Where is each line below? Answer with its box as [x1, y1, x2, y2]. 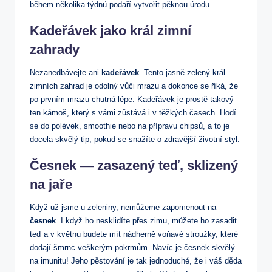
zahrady [30, 41, 80, 57]
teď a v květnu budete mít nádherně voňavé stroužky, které [30, 229, 238, 239]
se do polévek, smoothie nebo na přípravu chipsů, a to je [30, 121, 229, 131]
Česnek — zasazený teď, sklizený [30, 157, 238, 173]
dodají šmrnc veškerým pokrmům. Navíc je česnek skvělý [30, 242, 235, 252]
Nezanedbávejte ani [30, 67, 101, 77]
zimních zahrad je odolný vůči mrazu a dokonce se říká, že [30, 81, 238, 90]
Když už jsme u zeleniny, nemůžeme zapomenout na [30, 202, 216, 212]
